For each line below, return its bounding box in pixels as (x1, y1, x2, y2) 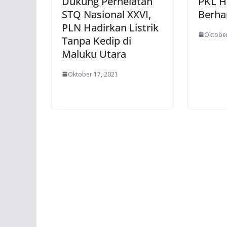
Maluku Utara (62, 47, 126, 61)
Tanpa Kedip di (62, 33, 131, 48)
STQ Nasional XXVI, (62, 7, 151, 21)
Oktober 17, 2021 (68, 69, 118, 79)
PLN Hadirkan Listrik (62, 20, 159, 34)
